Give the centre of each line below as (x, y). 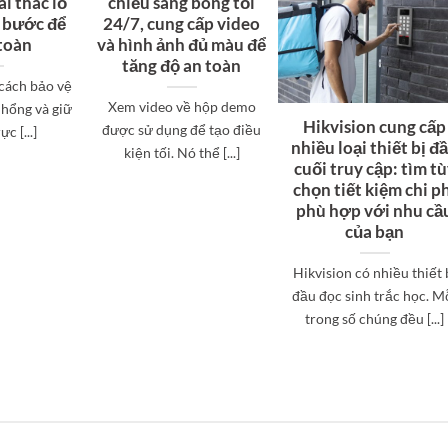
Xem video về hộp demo (181, 106)
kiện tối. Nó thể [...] (181, 152)
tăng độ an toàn (182, 65)
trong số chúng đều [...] (375, 318)
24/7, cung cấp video (182, 23)
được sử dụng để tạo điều (182, 129)
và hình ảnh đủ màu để (182, 44)
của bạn (375, 231)
